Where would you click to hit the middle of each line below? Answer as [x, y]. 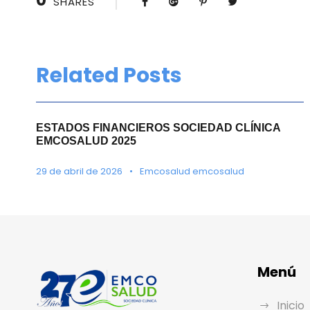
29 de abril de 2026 [79, 171]
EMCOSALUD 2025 [86, 140]
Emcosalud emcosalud [192, 171]
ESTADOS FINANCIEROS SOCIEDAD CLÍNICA [158, 127]
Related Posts [109, 75]
